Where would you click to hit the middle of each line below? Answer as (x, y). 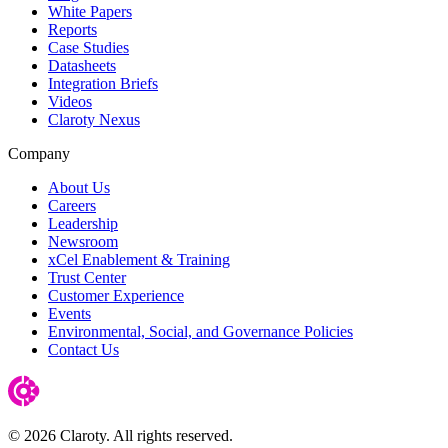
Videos (70, 101)
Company (39, 153)
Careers (72, 205)
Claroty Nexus (94, 119)
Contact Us (83, 349)
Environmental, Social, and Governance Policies (200, 331)
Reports (72, 29)
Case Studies (88, 47)
